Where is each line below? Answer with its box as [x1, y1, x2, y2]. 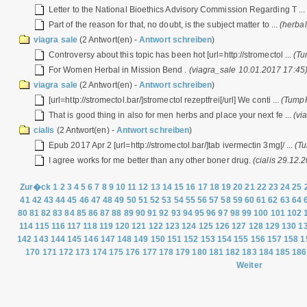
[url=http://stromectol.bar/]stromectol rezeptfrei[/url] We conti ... [49, 95, 282, 105]
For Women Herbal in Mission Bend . [49, 65, 189, 75]
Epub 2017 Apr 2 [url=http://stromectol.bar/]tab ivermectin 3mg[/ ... [49, 140, 295, 150]
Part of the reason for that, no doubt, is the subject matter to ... [49, 20, 280, 29]
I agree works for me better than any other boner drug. [49, 156, 254, 165]
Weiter [236, 260, 262, 270]
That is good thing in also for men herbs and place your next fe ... [49, 110, 294, 120]
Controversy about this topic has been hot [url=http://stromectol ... [49, 50, 294, 60]
